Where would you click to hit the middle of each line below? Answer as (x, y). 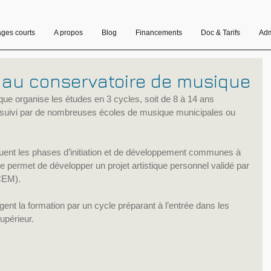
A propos (68, 33)
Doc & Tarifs (220, 33)
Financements (159, 33)
